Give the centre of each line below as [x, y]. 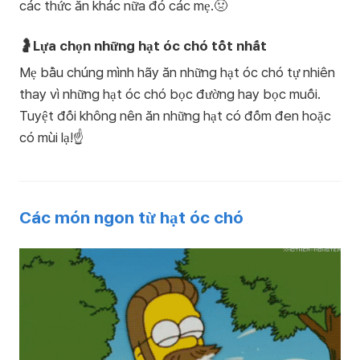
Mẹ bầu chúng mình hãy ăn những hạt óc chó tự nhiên [177, 72]
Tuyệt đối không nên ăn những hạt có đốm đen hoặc [175, 116]
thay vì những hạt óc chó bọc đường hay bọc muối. [170, 94]
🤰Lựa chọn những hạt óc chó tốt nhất [143, 46]
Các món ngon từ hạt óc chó [131, 217]
